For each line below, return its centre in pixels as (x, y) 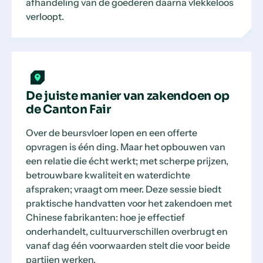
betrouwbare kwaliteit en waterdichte (108, 175)
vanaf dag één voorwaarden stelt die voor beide (128, 245)
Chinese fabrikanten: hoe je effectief (105, 217)
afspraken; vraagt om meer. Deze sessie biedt (124, 189)
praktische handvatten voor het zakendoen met (129, 203)
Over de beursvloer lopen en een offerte (112, 133)
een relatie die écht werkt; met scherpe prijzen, (127, 161)
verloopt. (45, 16)
